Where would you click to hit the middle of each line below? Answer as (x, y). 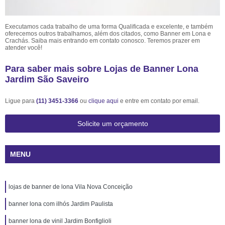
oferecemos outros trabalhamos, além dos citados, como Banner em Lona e (108, 34)
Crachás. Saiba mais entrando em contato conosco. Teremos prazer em (102, 41)
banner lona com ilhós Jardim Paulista (61, 204)
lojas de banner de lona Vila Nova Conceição (71, 187)
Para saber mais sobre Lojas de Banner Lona (102, 69)
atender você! (24, 48)
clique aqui (103, 101)
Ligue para (21, 101)
